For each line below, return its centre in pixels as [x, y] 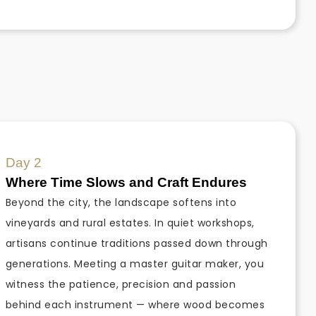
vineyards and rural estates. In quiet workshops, [130, 223]
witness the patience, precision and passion [121, 285]
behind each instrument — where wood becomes [135, 305]
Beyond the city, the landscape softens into [121, 203]
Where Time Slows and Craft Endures [126, 183]
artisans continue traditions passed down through [136, 244]
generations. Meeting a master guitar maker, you [135, 264]
